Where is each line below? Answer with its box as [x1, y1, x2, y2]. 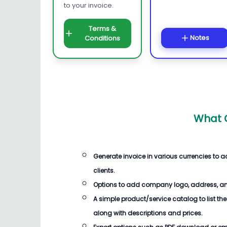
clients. [93, 166, 115, 175]
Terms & [89, 23, 116, 33]
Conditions [85, 33, 120, 43]
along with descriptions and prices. [93, 209, 203, 217]
